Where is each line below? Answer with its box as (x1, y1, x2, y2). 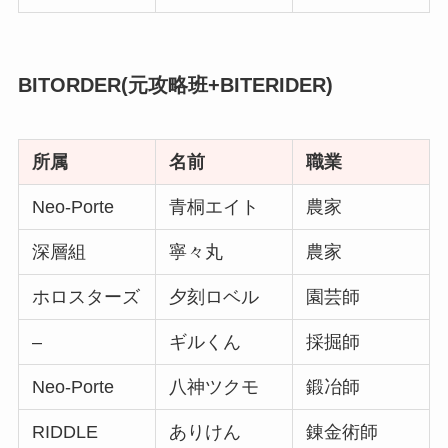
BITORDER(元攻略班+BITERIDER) (17, 74, 333, 97)
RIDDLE (32, 421, 99, 442)
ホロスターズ (32, 286, 141, 307)
